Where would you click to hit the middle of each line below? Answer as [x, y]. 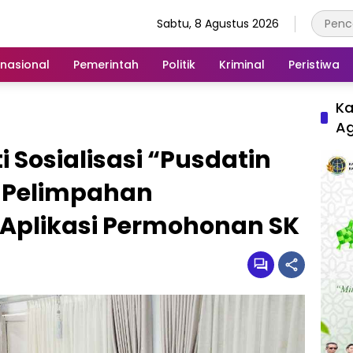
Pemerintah [106, 64]
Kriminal [242, 64]
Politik [179, 64]
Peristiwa [314, 64]
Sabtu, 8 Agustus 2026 [218, 23]
